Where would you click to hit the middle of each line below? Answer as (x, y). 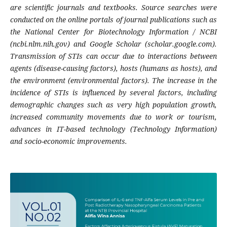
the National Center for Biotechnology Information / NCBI (113, 32)
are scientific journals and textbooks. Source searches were (113, 8)
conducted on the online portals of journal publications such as (113, 20)
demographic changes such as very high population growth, (113, 105)
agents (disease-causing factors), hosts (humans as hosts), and (113, 68)
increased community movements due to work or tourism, (113, 117)
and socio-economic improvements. (68, 141)
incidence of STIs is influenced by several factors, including (113, 93)
